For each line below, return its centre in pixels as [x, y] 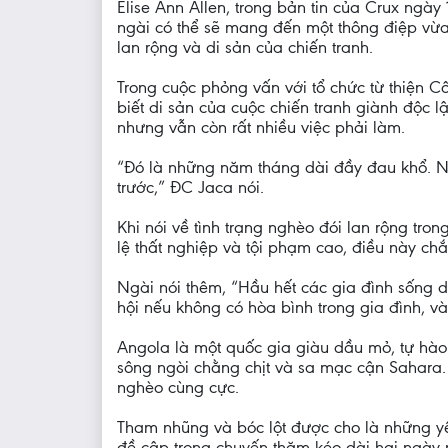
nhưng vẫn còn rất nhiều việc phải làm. [261, 127]
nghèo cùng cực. [178, 387]
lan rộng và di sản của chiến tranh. [245, 47]
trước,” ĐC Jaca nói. [190, 187]
